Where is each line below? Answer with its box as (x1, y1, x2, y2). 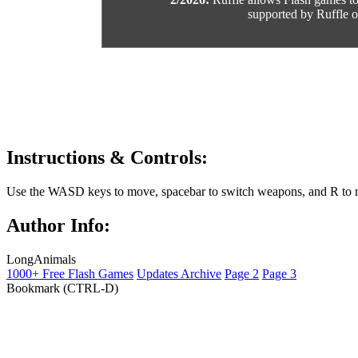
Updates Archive (137, 266, 221, 280)
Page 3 (262, 266, 296, 280)
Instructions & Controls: (6, 146, 208, 168)
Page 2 (225, 266, 259, 280)
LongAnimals (6, 252, 76, 266)
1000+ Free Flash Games (6, 266, 133, 280)
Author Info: (6, 214, 110, 236)
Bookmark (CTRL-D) (6, 280, 118, 295)
